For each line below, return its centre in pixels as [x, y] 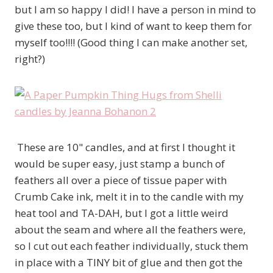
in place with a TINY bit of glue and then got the [129, 263]
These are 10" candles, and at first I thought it [125, 147]
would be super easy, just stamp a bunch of [120, 164]
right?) [30, 59]
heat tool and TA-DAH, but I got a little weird [122, 213]
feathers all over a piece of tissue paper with [121, 180]
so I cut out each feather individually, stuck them [131, 246]
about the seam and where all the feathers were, [130, 230]
